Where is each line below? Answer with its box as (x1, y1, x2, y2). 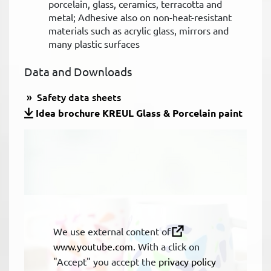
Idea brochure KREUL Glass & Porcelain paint (35, 106, 243, 120)
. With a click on (133, 240, 200, 253)
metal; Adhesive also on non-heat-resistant (48, 11, 232, 24)
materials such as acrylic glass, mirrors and (48, 24, 229, 37)
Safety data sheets (34, 90, 121, 104)
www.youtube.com (53, 240, 133, 253)
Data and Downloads (24, 64, 132, 79)
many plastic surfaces (48, 38, 140, 50)
